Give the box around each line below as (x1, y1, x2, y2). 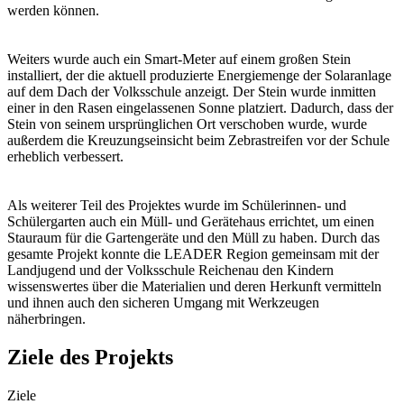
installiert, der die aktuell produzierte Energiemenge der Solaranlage (7, 68, 391, 84)
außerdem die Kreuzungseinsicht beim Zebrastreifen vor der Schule (7, 133, 390, 149)
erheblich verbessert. (7, 149, 124, 165)
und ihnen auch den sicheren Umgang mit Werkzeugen (7, 295, 319, 311)
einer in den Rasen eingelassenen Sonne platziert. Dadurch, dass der (7, 100, 393, 116)
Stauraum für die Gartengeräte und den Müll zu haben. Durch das (7, 230, 380, 246)
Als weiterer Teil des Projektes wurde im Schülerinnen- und (7, 197, 346, 214)
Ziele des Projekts (7, 345, 173, 370)
